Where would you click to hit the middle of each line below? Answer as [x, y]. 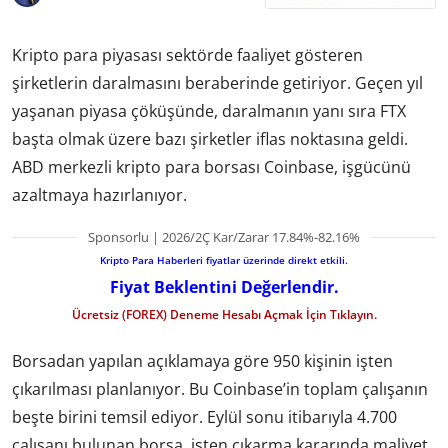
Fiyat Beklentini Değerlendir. [224, 286]
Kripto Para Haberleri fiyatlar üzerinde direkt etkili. [224, 259]
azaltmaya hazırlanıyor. [99, 194]
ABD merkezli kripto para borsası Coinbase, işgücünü [211, 166]
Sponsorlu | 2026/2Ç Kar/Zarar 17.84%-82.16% [224, 236]
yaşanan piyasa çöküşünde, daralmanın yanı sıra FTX [209, 110]
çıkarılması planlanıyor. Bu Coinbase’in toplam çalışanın [220, 389]
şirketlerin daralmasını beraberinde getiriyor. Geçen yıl [217, 82]
